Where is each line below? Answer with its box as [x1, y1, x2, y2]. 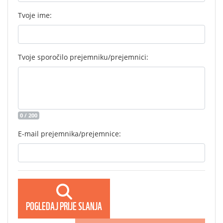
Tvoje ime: [18, 10, 52, 20]
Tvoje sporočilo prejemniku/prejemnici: [18, 52, 148, 62]
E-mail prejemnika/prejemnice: [18, 129, 121, 138]
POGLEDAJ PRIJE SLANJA [26, 197, 102, 213]
